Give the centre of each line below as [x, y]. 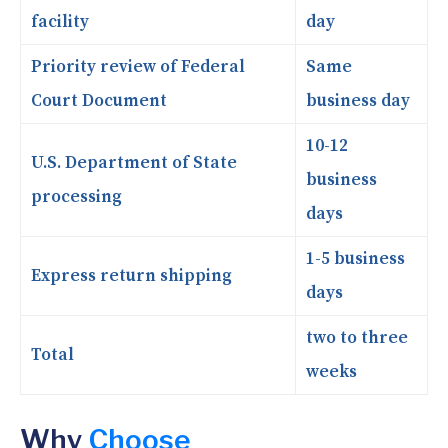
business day [358, 100]
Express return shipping [131, 275]
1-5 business [355, 258]
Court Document [99, 100]
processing [76, 196]
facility [60, 21]
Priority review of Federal [138, 66]
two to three [357, 337]
